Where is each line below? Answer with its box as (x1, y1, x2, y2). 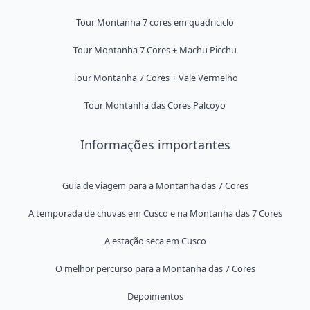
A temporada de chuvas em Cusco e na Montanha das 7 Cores (28, 207, 282, 219)
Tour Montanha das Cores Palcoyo (84, 99, 226, 111)
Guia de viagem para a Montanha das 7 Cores (62, 179, 248, 192)
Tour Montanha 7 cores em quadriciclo (76, 16, 234, 28)
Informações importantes (80, 136, 230, 153)
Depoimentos (127, 290, 183, 302)
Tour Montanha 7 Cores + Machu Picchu (73, 44, 237, 56)
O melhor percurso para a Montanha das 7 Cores (55, 262, 255, 275)
